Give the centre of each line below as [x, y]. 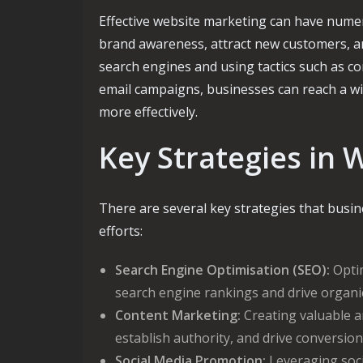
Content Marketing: [178, 315]
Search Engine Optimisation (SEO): [222, 270]
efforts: [121, 231]
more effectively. [148, 112]
